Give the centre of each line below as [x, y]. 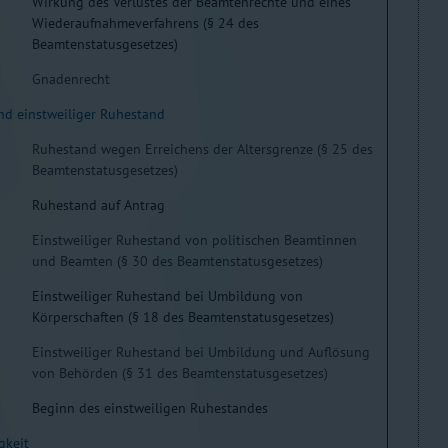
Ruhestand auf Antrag [98, 205]
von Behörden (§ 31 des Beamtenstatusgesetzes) [180, 373]
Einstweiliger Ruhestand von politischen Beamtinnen [194, 240]
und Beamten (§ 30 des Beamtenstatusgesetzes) [177, 261]
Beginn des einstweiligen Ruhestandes [150, 408]
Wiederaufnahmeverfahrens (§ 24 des [145, 23]
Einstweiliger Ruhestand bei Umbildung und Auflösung [201, 352]
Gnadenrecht [71, 79]
